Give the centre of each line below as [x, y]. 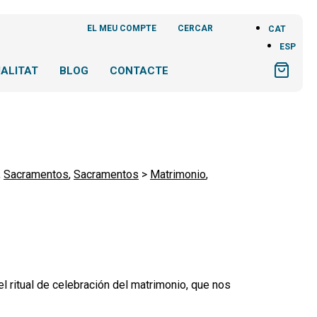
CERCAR [195, 28]
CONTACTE [139, 71]
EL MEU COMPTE [122, 28]
